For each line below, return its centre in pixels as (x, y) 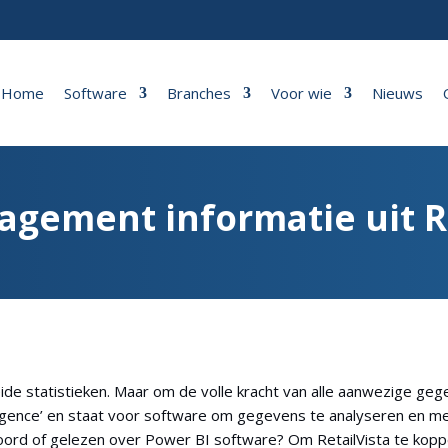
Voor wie (302, 93)
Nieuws (398, 93)
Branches (199, 93)
